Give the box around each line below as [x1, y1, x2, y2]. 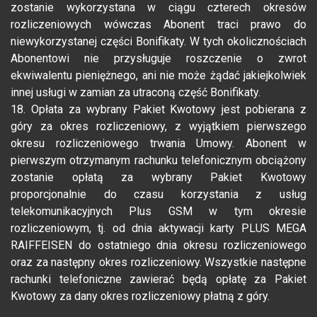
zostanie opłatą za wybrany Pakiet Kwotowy [11, 171, 306, 185]
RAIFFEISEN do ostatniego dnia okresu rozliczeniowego [11, 238, 306, 253]
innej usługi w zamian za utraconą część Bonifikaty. [11, 86, 260, 100]
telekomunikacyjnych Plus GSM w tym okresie [11, 204, 306, 219]
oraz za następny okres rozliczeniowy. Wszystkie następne [11, 255, 306, 270]
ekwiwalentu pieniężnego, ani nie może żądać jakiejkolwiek [11, 69, 306, 83]
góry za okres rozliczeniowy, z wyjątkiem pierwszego [11, 120, 306, 134]
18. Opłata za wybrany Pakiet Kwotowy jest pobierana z [11, 103, 306, 117]
